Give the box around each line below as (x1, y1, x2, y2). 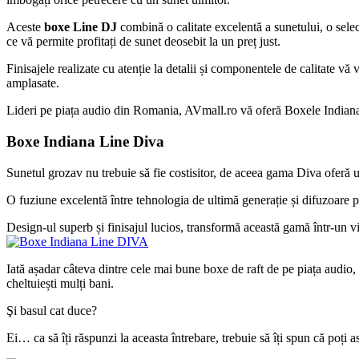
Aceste (6, 20, 44, 34)
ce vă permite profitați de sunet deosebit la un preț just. (6, 34, 280, 49)
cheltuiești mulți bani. (6, 276, 114, 290)
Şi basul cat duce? (6, 303, 97, 317)
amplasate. (6, 76, 59, 91)
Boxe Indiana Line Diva (6, 133, 164, 151)
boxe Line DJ (44, 20, 117, 34)
